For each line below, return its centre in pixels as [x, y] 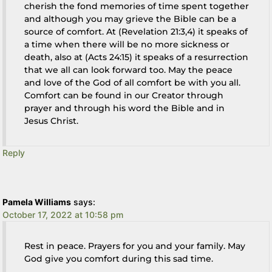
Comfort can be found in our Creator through [124, 95]
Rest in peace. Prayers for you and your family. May [135, 246]
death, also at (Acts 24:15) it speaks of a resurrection [137, 57]
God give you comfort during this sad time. [119, 258]
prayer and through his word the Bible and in [125, 108]
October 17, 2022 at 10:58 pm [63, 214]
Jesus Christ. [52, 121]
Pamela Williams [37, 202]
